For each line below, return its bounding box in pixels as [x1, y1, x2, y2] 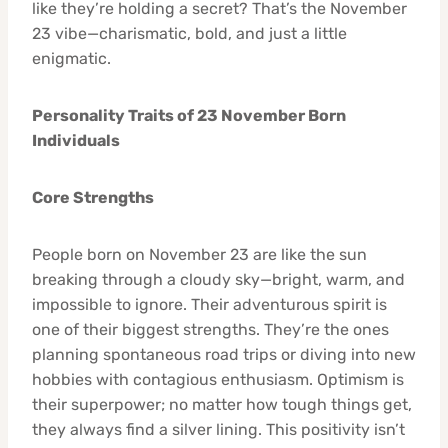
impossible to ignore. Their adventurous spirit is [32, 294, 387, 314]
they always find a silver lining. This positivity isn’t [32, 419, 405, 439]
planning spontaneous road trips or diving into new [32, 344, 416, 364]
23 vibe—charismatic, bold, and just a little [32, 23, 347, 43]
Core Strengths [32, 187, 154, 207]
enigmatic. [32, 48, 111, 68]
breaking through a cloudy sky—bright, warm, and [32, 269, 405, 289]
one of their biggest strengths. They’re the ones [32, 319, 389, 339]
